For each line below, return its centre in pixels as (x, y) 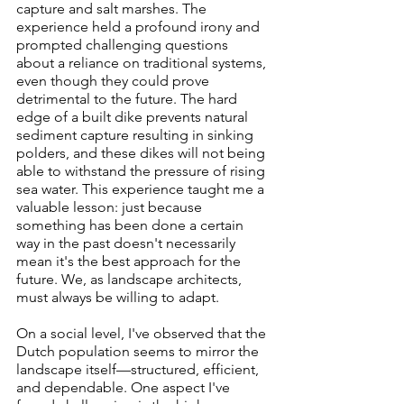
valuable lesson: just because (111, 207)
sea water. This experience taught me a (142, 188)
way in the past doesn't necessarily (128, 243)
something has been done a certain (132, 225)
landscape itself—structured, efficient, (139, 369)
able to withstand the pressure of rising (142, 170)
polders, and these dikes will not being (142, 152)
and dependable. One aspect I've (125, 387)
